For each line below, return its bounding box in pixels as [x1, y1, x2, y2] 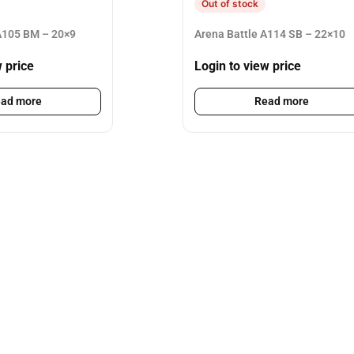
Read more [254, 95, 309, 108]
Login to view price [194, 58, 301, 74]
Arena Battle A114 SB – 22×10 [194, 27, 345, 40]
